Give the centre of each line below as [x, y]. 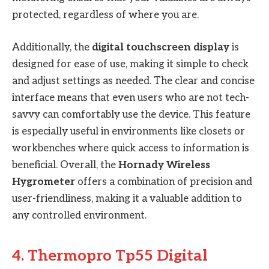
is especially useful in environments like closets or [128, 132]
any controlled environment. [79, 216]
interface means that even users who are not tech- [131, 98]
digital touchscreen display [161, 48]
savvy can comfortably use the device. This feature [131, 115]
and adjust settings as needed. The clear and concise [133, 81]
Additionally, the [52, 48]
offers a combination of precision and [164, 182]
